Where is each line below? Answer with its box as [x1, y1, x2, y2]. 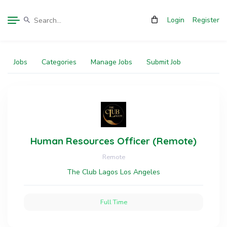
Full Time [100, 198, 127, 206]
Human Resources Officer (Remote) [30, 135, 197, 147]
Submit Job [146, 57, 181, 67]
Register [193, 15, 219, 25]
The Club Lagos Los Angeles [67, 167, 160, 177]
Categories [42, 57, 77, 67]
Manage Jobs [91, 57, 132, 67]
